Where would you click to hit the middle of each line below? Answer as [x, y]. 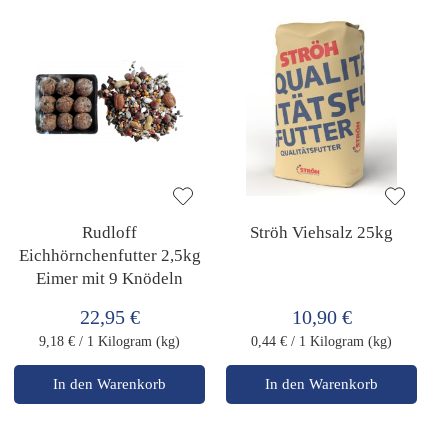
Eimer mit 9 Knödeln [110, 278]
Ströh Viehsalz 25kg [322, 232]
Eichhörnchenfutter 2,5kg [109, 255]
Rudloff [110, 232]
